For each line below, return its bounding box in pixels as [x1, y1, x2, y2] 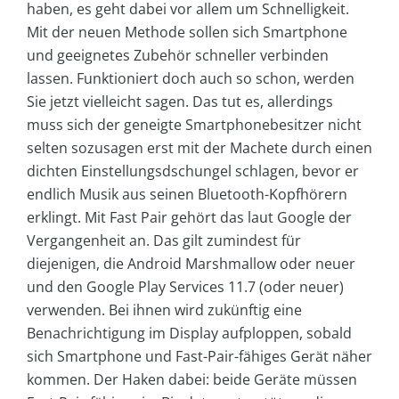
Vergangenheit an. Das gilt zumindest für [27, 230, 301, 250]
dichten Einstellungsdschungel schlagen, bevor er [27, 160, 359, 181]
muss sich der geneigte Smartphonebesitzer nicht [27, 114, 362, 134]
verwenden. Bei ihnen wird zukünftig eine [27, 299, 302, 320]
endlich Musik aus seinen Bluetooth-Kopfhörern [27, 183, 347, 204]
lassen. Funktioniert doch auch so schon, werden [27, 68, 354, 88]
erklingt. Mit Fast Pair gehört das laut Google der [27, 207, 352, 227]
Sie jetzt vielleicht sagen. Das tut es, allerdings [27, 91, 333, 111]
